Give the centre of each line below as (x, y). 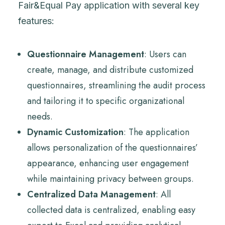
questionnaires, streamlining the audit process (116, 85)
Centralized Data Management (91, 194)
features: (36, 21)
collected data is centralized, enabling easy (111, 210)
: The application (156, 132)
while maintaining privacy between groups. (110, 179)
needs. (40, 117)
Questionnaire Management (86, 54)
